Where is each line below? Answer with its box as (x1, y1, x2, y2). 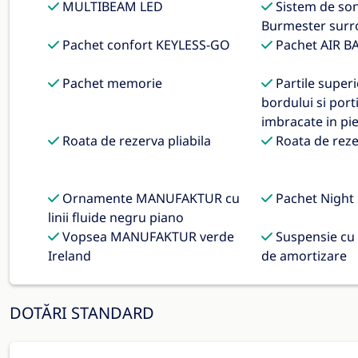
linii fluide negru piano (48, 209, 184, 226)
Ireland (48, 247, 91, 265)
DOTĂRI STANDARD (10, 302, 154, 324)
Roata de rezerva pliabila (59, 132, 211, 149)
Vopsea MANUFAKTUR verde (59, 228, 234, 245)
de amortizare (261, 247, 347, 265)
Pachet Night (272, 189, 354, 207)
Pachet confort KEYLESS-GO (59, 36, 230, 54)
